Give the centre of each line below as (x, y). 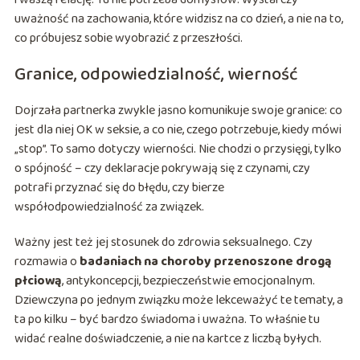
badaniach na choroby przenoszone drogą (205, 262)
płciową (38, 281)
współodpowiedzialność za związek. (109, 207)
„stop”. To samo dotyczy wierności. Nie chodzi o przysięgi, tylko (178, 149)
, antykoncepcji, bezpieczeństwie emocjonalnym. (188, 281)
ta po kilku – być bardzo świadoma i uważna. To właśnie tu (167, 320)
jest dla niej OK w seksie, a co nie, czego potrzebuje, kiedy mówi (178, 130)
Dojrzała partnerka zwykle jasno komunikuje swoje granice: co (178, 111)
